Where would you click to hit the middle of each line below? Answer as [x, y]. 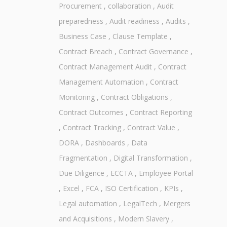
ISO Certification [131, 188]
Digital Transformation [150, 158]
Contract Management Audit [105, 67]
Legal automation [88, 204]
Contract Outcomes [91, 112]
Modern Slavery [143, 219]
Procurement [80, 6]
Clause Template [140, 36]
